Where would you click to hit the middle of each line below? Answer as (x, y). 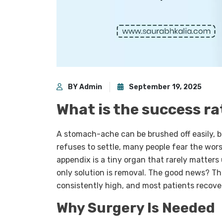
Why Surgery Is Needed (136, 208)
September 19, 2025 (165, 87)
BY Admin (84, 87)
